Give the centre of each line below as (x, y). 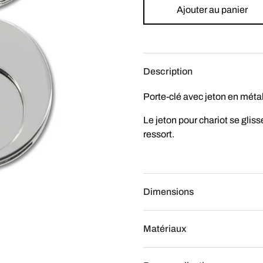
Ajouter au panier (212, 9)
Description (168, 71)
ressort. (159, 134)
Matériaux (165, 228)
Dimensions (168, 191)
